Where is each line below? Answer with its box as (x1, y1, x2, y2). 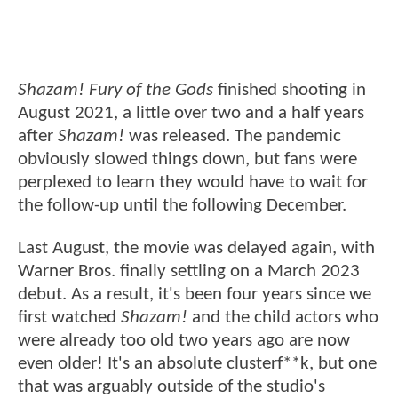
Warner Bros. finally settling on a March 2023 (18, 261, 360, 281)
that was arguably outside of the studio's (18, 377, 325, 396)
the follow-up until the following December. (18, 196, 351, 216)
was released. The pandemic (124, 127, 341, 147)
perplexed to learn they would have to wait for (18, 173, 368, 193)
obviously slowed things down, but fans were (18, 150, 357, 170)
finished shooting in (213, 81, 366, 100)
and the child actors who (192, 307, 378, 327)
